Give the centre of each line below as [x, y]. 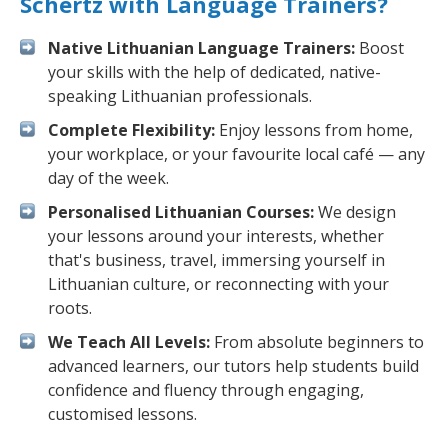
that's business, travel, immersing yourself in [216, 260]
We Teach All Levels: [129, 342]
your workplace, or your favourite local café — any [236, 154]
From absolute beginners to [317, 342]
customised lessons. [122, 414]
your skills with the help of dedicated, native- [214, 72]
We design [355, 212]
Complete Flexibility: [131, 130]
